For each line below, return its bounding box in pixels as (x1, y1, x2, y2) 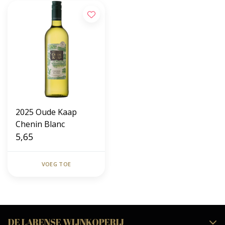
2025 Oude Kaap (16, 106, 77, 118)
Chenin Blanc (16, 119, 65, 130)
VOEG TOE (41, 160, 71, 168)
